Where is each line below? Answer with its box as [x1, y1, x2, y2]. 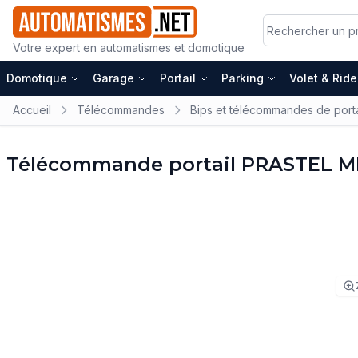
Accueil [13, 103, 51, 117]
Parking [221, 71, 264, 86]
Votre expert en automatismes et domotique [13, 41, 245, 55]
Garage [93, 71, 134, 86]
